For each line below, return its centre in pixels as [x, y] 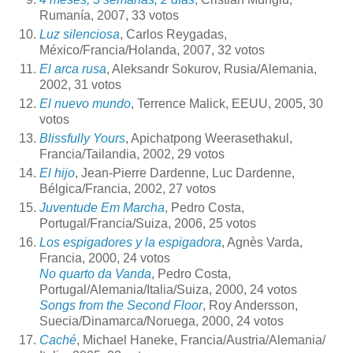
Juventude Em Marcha [102, 207]
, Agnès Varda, [262, 242]
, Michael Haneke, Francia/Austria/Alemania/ [201, 340]
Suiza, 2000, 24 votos [237, 289]
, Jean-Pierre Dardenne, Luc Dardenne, [185, 173]
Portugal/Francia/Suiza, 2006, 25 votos [148, 223]
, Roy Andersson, [250, 305]
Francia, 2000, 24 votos [105, 258]
